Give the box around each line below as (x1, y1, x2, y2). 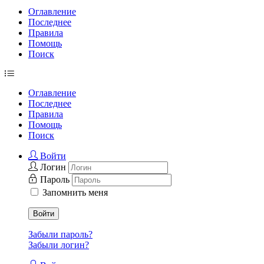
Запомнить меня (42, 187, 108, 197)
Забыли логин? (28, 240, 89, 250)
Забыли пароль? (28, 229, 93, 239)
